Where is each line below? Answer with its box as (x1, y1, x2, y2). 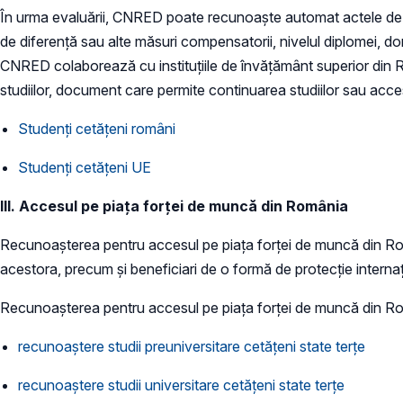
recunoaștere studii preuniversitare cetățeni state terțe (18, 337, 365, 356)
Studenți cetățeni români (18, 120, 175, 139)
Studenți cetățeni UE (18, 158, 151, 177)
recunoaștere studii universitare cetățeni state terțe (18, 376, 345, 395)
